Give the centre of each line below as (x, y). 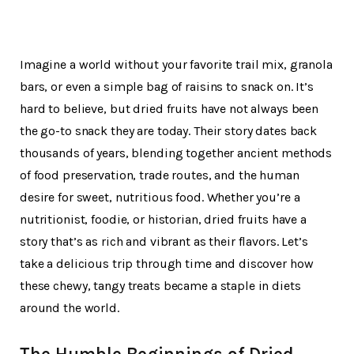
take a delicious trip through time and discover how (167, 264)
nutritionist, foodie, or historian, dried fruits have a (163, 220)
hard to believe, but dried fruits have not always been (169, 109)
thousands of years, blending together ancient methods (176, 153)
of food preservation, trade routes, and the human (160, 175)
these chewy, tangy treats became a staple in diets (160, 286)
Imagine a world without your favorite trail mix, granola (176, 65)
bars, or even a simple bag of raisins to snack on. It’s (167, 87)
